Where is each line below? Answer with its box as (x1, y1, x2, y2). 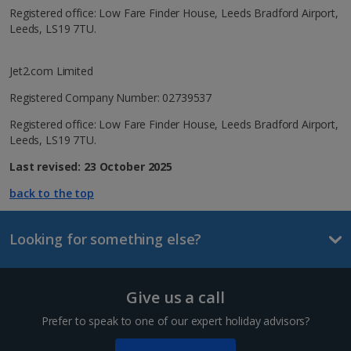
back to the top (9, 186, 94, 201)
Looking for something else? (9, 230, 202, 248)
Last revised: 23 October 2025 (9, 159, 172, 174)
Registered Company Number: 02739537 (9, 90, 212, 105)
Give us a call (126, 287, 225, 308)
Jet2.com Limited (9, 63, 93, 78)
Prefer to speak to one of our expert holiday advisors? (41, 313, 310, 328)
